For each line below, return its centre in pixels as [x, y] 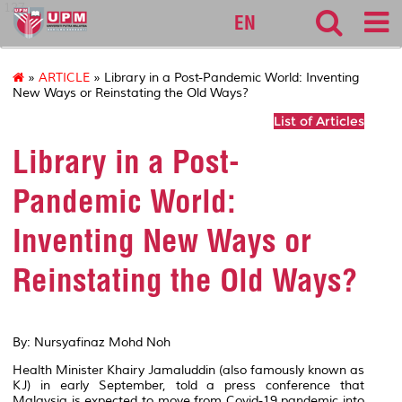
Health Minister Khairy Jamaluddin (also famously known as [188, 370]
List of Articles [319, 122]
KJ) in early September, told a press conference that [188, 385]
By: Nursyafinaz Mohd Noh [92, 342]
